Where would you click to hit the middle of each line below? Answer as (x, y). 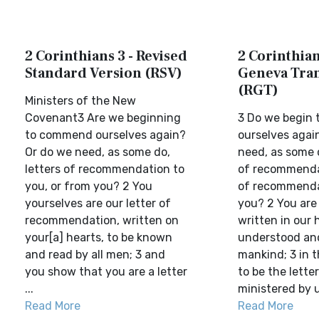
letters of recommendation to (105, 169)
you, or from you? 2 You (89, 186)
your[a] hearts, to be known (99, 237)
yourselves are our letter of (98, 203)
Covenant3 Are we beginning (103, 118)
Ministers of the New (80, 101)
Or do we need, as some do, (98, 152)
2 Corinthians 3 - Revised (106, 56)
